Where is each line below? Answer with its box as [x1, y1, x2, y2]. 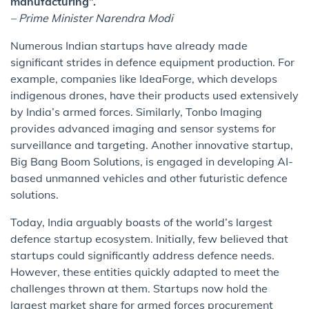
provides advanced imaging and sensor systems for [10, 121, 276, 136]
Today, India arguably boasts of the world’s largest [10, 215, 272, 230]
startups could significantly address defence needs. [10, 248, 275, 263]
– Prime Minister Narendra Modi [10, 11, 173, 26]
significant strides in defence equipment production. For [10, 55, 295, 70]
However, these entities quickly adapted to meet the [10, 265, 279, 279]
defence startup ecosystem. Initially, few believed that [10, 232, 288, 246]
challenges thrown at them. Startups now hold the [10, 281, 268, 296]
